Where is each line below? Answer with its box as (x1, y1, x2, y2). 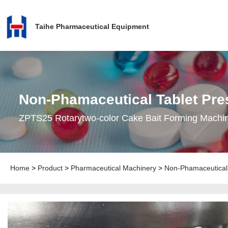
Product (38, 164, 63, 172)
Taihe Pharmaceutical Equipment (35, 22, 149, 31)
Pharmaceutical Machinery (71, 164, 156, 172)
